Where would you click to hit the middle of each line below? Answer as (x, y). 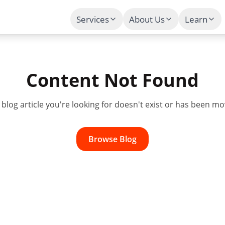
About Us (147, 19)
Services (93, 19)
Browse (104, 139)
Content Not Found (113, 80)
